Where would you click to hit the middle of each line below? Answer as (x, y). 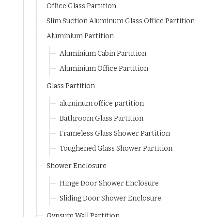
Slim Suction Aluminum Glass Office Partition (121, 21)
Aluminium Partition (80, 36)
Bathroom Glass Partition (101, 118)
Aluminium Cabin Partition (103, 54)
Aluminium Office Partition (104, 69)
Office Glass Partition (81, 6)
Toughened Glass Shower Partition (116, 148)
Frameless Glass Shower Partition (115, 133)
